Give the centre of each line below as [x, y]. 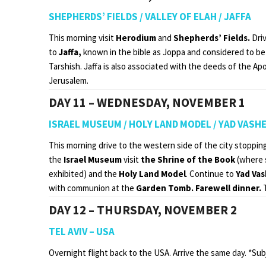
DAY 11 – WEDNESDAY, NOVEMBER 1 [147, 102]
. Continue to [211, 173]
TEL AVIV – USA [82, 231]
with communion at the [92, 188]
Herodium [136, 37]
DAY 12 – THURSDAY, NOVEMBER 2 [143, 210]
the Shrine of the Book [188, 159]
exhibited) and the [84, 173]
